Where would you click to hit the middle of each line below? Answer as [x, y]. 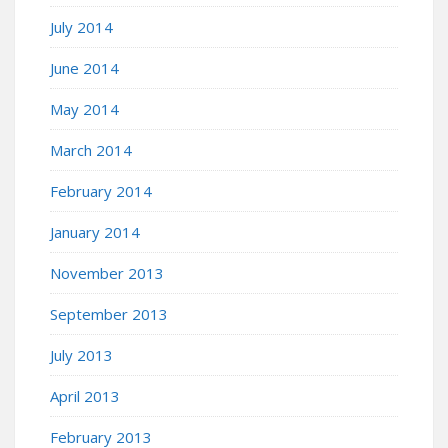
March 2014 [91, 149]
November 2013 [107, 272]
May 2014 [84, 108]
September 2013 [109, 313]
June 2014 [84, 67]
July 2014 [81, 26]
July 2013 [81, 354]
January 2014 [95, 231]
